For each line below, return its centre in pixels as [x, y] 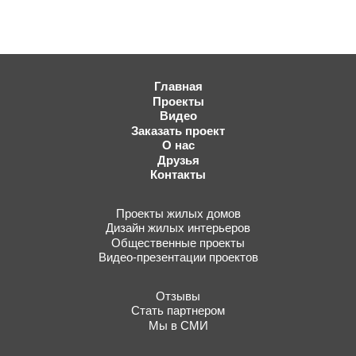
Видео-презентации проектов [178, 257]
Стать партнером [178, 310]
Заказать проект [178, 130]
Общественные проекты [178, 242]
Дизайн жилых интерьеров [178, 227]
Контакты [178, 174]
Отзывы [178, 296]
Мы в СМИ [178, 325]
